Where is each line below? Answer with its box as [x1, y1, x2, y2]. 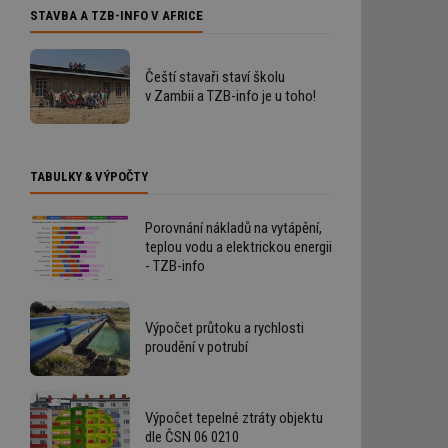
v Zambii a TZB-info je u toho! [145, 86, 316, 105]
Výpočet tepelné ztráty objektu [145, 409, 323, 428]
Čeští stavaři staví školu [145, 67, 285, 86]
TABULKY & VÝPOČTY [30, 169, 148, 185]
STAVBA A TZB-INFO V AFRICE [30, 8, 203, 23]
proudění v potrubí [145, 338, 248, 357]
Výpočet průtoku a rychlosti [145, 319, 304, 338]
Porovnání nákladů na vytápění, [145, 219, 322, 238]
